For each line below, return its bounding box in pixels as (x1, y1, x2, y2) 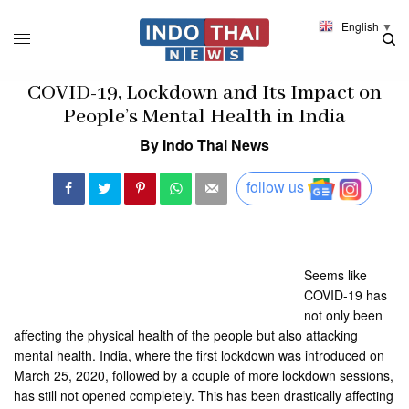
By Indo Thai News (140, 133, 269, 155)
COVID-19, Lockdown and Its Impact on (27, 79, 382, 106)
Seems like (304, 265, 368, 284)
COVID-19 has (304, 285, 388, 304)
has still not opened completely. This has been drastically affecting (14, 385, 394, 404)
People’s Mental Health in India (63, 103, 346, 130)
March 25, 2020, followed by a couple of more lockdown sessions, (14, 365, 394, 384)
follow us (246, 176, 304, 198)
